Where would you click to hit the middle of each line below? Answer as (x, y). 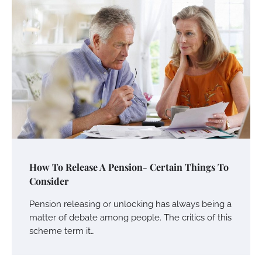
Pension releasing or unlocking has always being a (130, 204)
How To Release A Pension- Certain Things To (129, 167)
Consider (49, 181)
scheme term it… (62, 230)
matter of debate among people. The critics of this (130, 217)
